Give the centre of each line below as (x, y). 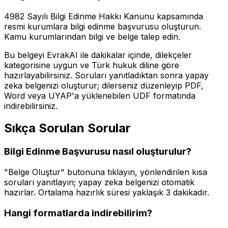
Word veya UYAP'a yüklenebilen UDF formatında (100, 95)
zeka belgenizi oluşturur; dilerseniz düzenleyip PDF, (104, 85)
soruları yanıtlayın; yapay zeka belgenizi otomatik (99, 182)
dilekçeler (174, 55)
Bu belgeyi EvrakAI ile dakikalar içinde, (80, 55)
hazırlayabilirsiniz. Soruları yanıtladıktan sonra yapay (106, 75)
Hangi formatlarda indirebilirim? (78, 213)
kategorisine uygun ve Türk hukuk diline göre (92, 65)
